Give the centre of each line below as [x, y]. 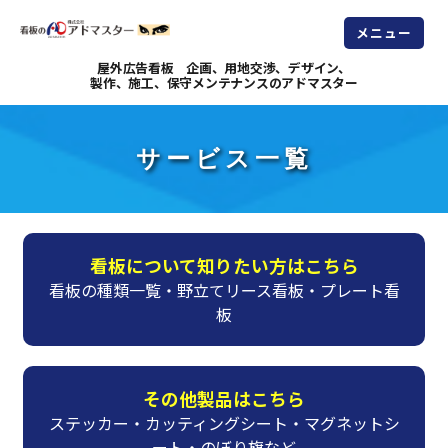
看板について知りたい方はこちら [224, 265]
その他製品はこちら [224, 398]
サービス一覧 [224, 159]
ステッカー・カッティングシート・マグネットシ [224, 423]
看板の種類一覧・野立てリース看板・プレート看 [224, 290]
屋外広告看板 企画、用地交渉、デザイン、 [224, 67]
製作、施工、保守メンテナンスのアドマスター [224, 82]
